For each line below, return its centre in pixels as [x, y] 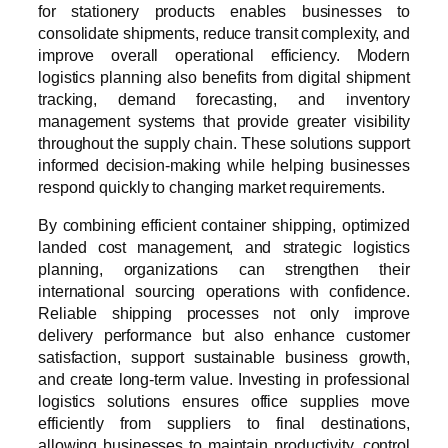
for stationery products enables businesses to [224, 11]
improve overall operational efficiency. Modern [224, 55]
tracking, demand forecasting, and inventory [224, 99]
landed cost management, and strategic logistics [224, 247]
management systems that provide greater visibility [224, 121]
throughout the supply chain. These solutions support [224, 143]
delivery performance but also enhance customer [224, 335]
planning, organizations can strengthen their [224, 269]
